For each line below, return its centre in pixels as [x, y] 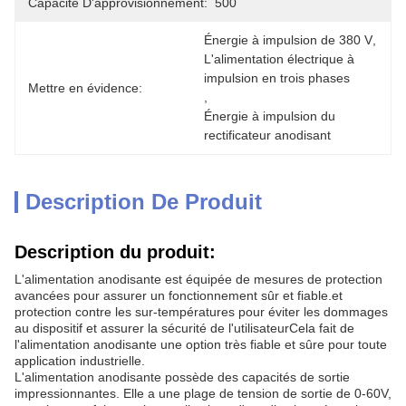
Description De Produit [144, 202]
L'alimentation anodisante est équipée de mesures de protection [198, 279]
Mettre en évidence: [85, 87]
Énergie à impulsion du [270, 116]
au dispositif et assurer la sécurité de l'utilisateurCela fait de [184, 328]
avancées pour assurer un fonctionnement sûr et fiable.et [179, 295]
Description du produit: [115, 252]
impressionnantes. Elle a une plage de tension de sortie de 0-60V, [203, 393]
